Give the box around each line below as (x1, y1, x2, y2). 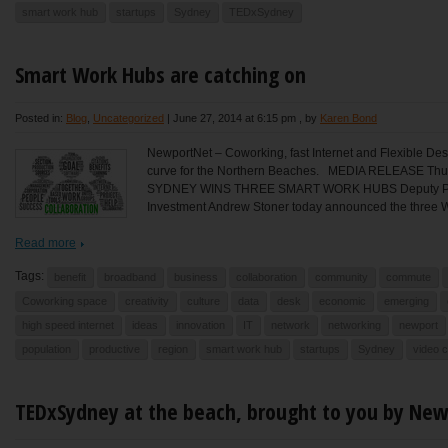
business (174, 271, 218, 283)
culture (187, 295, 220, 307)
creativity (125, 295, 169, 307)
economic (319, 295, 366, 307)
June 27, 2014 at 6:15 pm (173, 111, 296, 124)
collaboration (236, 271, 297, 283)
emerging (384, 295, 429, 307)
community (315, 271, 368, 283)
